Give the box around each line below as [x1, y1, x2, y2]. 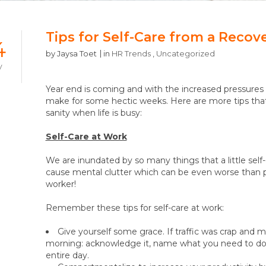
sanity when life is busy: [45, 107, 142, 118]
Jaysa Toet [56, 49, 97, 58]
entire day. [45, 250, 89, 261]
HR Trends [111, 49, 151, 58]
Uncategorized [156, 49, 215, 58]
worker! [45, 179, 76, 189]
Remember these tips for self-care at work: [45, 202, 224, 213]
